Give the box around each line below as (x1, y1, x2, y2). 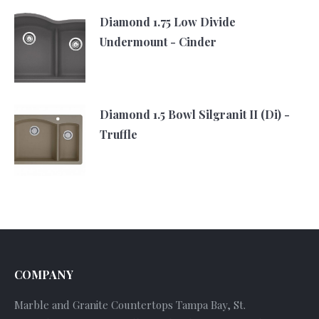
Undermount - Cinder (100, 34, 216, 50)
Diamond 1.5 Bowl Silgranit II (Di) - (100, 107, 290, 122)
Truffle (100, 127, 137, 142)
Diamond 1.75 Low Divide (100, 14, 236, 30)
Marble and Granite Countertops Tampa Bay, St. (14, 298, 246, 313)
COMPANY (14, 267, 73, 283)
